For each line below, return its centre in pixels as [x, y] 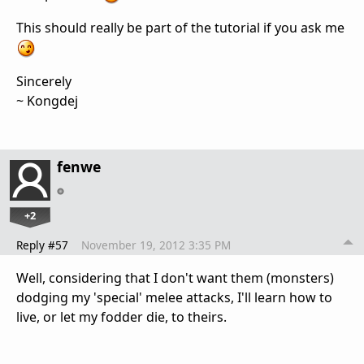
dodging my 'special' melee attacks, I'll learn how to [174, 297]
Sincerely [44, 81]
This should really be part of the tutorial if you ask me [180, 28]
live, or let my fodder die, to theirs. [121, 316]
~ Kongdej [47, 100]
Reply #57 [42, 245]
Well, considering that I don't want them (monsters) [175, 277]
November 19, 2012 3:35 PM [156, 245]
